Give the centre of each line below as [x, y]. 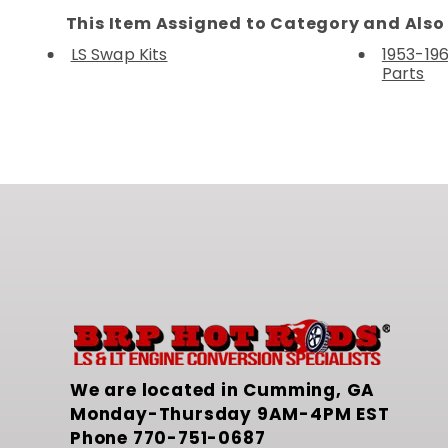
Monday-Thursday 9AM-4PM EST [229, 413]
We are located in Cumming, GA [222, 389]
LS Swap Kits [119, 54]
